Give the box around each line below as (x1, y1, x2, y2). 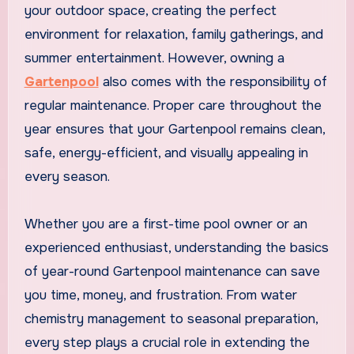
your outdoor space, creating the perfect (24, 2, 277, 20)
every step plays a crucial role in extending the (24, 334, 310, 352)
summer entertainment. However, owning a (24, 50, 284, 67)
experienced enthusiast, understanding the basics (24, 239, 329, 257)
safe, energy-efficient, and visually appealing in (24, 145, 308, 162)
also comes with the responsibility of (98, 73, 327, 91)
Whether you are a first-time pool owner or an (24, 216, 307, 233)
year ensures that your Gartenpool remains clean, (24, 121, 325, 138)
